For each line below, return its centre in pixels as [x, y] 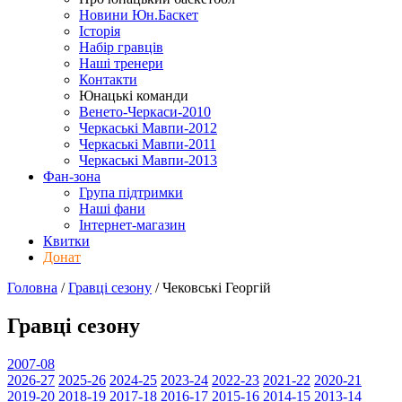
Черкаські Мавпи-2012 [148, 128]
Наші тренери [121, 63]
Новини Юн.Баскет [139, 15]
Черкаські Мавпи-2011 [148, 144]
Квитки [66, 241]
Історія [100, 31]
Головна [32, 288]
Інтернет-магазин [132, 225]
